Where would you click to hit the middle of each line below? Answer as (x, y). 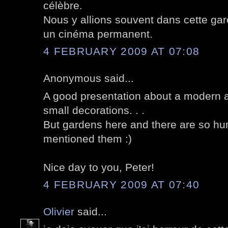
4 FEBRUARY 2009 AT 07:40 (122, 185)
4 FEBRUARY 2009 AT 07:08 (122, 51)
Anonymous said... (89, 78)
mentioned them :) (88, 138)
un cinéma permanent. (98, 34)
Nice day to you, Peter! (99, 167)
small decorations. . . (94, 110)
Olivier (59, 212)
